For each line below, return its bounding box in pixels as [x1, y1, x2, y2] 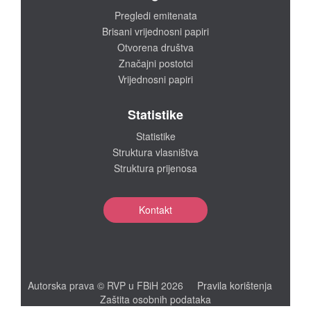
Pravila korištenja [197, 278, 272, 292]
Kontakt [139, 202, 172, 217]
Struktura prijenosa [114, 160, 197, 175]
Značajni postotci [118, 56, 193, 70]
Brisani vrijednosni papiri [102, 24, 209, 38]
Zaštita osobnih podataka [100, 292, 211, 306]
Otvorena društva [117, 40, 194, 54]
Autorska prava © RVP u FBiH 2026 [28, 278, 197, 292]
